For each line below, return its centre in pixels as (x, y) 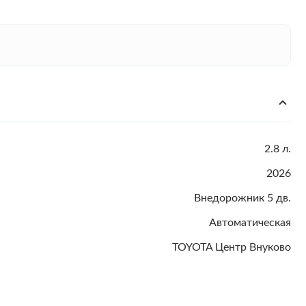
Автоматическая (250, 223)
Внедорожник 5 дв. (242, 198)
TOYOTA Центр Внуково (232, 247)
